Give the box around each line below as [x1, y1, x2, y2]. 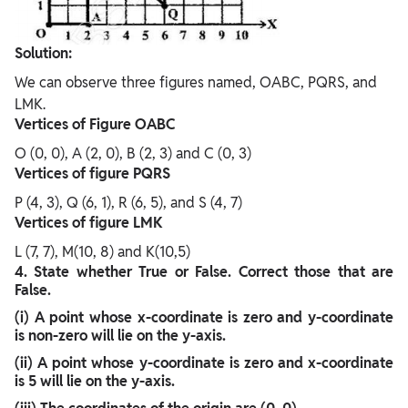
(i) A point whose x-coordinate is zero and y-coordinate [15, 307, 393, 327]
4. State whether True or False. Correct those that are [15, 261, 393, 281]
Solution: [15, 43, 72, 63]
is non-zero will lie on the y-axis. [15, 325, 226, 345]
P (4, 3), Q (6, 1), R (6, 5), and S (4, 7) [15, 192, 242, 212]
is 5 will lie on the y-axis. [15, 371, 175, 391]
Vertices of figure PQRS [15, 163, 170, 183]
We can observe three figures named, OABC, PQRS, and [15, 72, 377, 92]
